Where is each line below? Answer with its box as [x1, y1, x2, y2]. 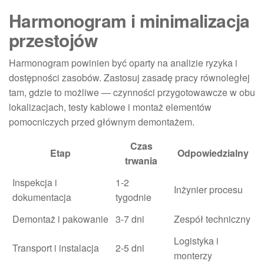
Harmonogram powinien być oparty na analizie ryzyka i [9, 55, 237, 70]
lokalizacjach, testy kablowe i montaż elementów [9, 100, 212, 114]
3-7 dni [115, 212, 144, 226]
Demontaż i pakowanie [12, 212, 108, 226]
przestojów [9, 27, 97, 52]
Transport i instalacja [12, 240, 99, 255]
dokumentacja [12, 190, 71, 204]
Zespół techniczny [174, 212, 250, 226]
